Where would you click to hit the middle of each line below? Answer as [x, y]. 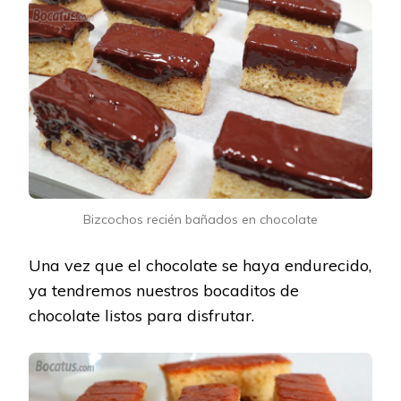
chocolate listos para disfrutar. [141, 315]
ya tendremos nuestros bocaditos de [164, 290]
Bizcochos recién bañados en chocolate [200, 219]
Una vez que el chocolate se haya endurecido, [200, 265]
